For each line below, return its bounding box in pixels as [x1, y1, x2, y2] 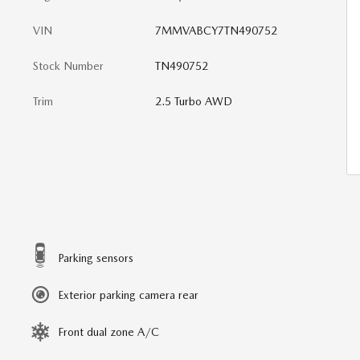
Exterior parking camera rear [58, 288, 198, 301]
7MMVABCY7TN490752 [154, 24, 277, 37]
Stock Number [33, 59, 104, 72]
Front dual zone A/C [58, 325, 159, 338]
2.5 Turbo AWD [154, 95, 232, 108]
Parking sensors [58, 252, 133, 264]
